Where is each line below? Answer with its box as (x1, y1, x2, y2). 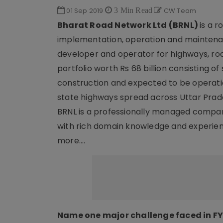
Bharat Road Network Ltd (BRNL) (57, 19, 200, 31)
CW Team (162, 6, 197, 15)
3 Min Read (112, 6, 153, 14)
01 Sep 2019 (65, 6, 105, 15)
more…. (57, 135, 86, 146)
